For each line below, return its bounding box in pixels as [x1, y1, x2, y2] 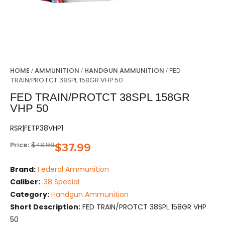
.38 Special [42, 177, 79, 187]
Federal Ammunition [38, 164, 109, 175]
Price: [10, 141, 29, 149]
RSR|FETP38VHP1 [10, 123, 63, 133]
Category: [10, 189, 49, 200]
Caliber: [10, 177, 40, 187]
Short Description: [10, 202, 80, 212]
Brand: [10, 164, 36, 175]
